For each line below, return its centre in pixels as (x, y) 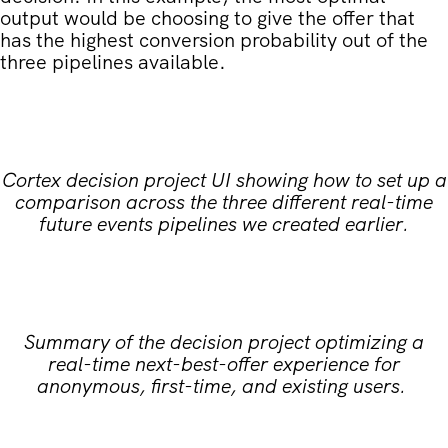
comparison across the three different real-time (224, 201)
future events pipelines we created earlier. (224, 223)
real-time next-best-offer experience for (224, 363)
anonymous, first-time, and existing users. (224, 385)
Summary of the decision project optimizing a (224, 341)
